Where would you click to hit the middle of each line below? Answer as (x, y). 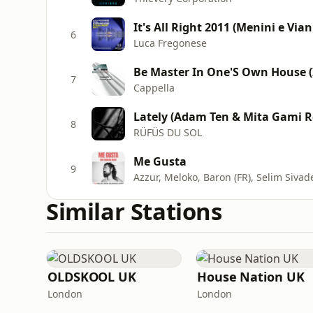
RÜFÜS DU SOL (168, 132)
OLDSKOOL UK (92, 277)
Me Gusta (160, 161)
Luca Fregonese (170, 43)
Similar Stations (134, 211)
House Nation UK (251, 277)
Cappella (154, 87)
